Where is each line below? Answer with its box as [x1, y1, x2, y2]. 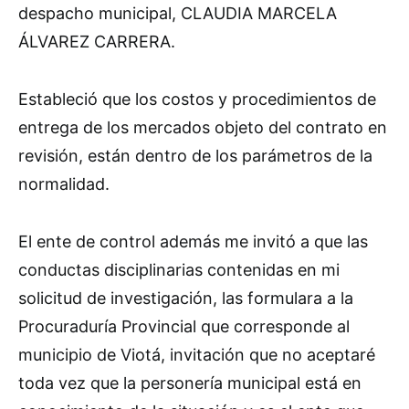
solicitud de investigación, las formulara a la [18, 288, 353, 308]
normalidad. [18, 173, 110, 194]
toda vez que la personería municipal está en [18, 372, 362, 393]
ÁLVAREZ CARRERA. [18, 31, 175, 51]
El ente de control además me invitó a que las [18, 231, 368, 251]
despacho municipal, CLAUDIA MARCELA [18, 3, 337, 23]
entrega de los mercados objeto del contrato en [18, 117, 387, 137]
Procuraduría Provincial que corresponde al [18, 316, 350, 336]
